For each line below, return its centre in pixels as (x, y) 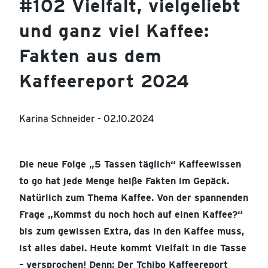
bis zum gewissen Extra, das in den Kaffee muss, (132, 232)
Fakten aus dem (90, 56)
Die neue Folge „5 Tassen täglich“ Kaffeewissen (130, 165)
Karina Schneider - (61, 119)
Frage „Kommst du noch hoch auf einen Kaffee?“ (131, 215)
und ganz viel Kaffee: (114, 31)
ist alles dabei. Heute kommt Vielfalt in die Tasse (133, 248)
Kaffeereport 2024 (104, 81)
